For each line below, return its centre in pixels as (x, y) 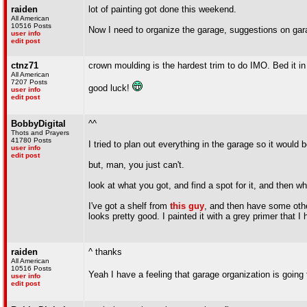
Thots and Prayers (40, 133)
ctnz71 (25, 65)
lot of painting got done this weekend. (162, 9)
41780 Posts (31, 140)
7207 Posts (29, 82)
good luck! (110, 88)
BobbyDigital (38, 124)
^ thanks (105, 252)
